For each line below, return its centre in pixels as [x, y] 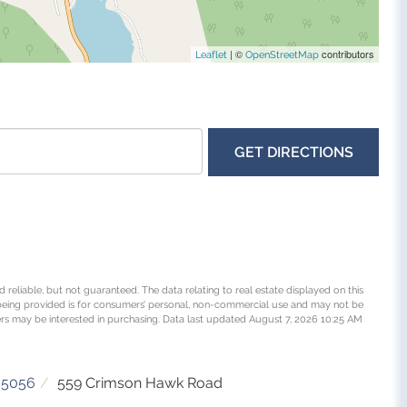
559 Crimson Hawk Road [140, 382]
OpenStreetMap [283, 55]
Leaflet [212, 55]
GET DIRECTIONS [293, 152]
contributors [347, 53]
